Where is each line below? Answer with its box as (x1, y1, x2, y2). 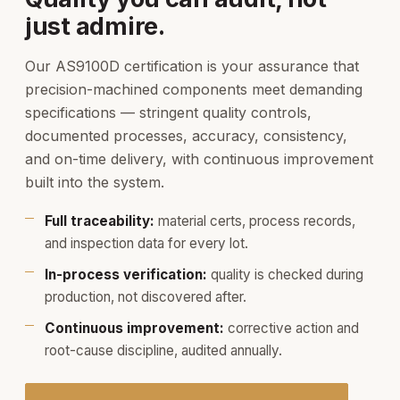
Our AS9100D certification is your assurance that (25, 57, 359, 75)
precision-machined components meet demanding (25, 80, 362, 98)
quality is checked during (207, 266, 363, 283)
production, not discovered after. (45, 288, 246, 305)
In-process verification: (45, 266, 207, 283)
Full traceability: (45, 212, 154, 229)
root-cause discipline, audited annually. (45, 342, 282, 359)
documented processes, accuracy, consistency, (25, 127, 347, 145)
